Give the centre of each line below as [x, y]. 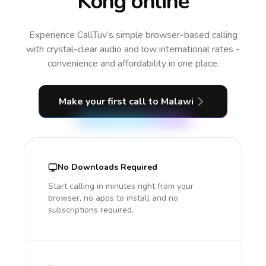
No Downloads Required [107, 167]
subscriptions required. [91, 210]
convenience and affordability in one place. [133, 64]
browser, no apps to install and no [113, 198]
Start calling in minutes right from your [121, 186]
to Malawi [171, 102]
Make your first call [103, 102]
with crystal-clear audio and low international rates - [133, 49]
